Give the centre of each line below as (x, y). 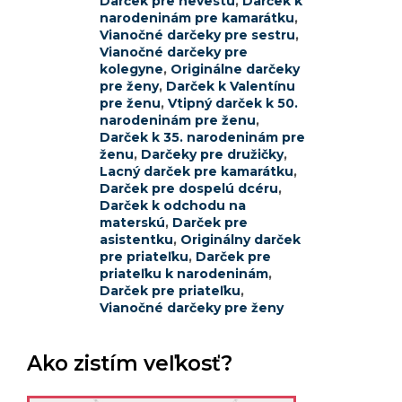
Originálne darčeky (235, 70)
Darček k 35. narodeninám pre (202, 138)
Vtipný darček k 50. (233, 104)
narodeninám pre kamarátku (197, 18)
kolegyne (131, 70)
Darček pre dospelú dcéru (189, 189)
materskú (132, 223)
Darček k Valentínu (231, 87)
